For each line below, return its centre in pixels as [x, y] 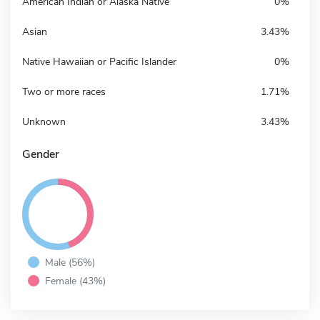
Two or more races [64, 91]
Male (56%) [70, 262]
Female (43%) [75, 280]
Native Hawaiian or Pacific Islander [99, 61]
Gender [41, 154]
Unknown [44, 121]
